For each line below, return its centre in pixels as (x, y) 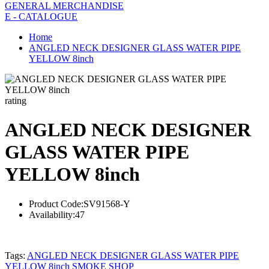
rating (16, 100)
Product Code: (56, 204)
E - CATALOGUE (41, 16)
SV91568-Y (107, 204)
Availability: (52, 214)
